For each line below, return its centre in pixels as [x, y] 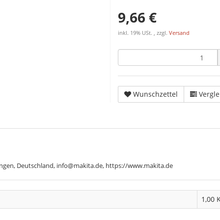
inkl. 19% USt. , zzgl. [143, 33]
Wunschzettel [155, 94]
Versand [179, 33]
